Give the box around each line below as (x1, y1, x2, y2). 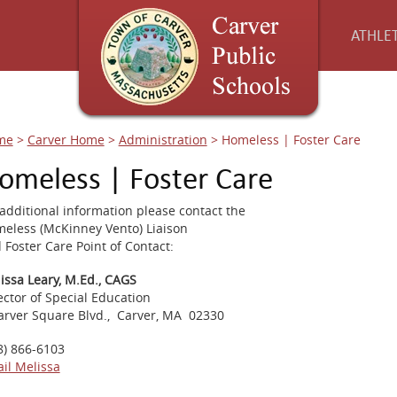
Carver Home (27, 131, 105, 148)
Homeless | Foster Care (221, 131, 361, 148)
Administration (118, 131, 207, 148)
